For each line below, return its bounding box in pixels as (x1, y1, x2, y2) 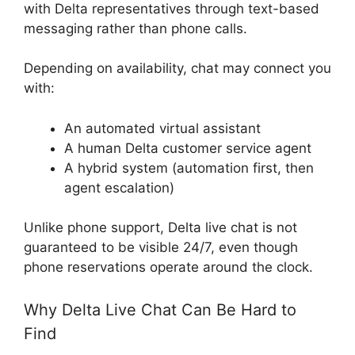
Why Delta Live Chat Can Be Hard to (24, 300, 296, 319)
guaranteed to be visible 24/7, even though (24, 239, 298, 255)
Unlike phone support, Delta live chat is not (24, 219, 297, 235)
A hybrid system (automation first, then (64, 159, 314, 176)
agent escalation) (64, 179, 174, 196)
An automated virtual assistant (64, 120, 261, 136)
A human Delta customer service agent (64, 139, 311, 156)
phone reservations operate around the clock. (24, 259, 313, 275)
